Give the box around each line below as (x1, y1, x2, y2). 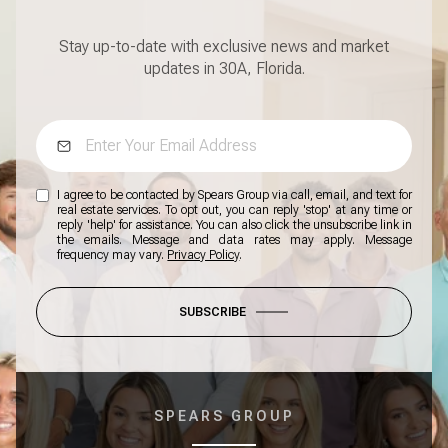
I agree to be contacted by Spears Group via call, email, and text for (57, 188, 412, 203)
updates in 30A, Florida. (143, 59, 305, 79)
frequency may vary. (57, 248, 168, 263)
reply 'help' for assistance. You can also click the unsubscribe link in (57, 218, 412, 233)
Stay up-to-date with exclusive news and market (59, 37, 389, 57)
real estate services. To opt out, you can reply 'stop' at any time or (57, 203, 412, 218)
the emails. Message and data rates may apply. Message (57, 233, 412, 248)
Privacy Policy (167, 248, 240, 263)
